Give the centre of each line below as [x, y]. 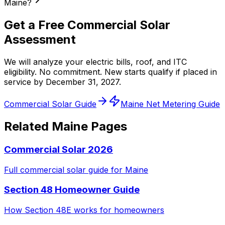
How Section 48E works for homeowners [84, 210]
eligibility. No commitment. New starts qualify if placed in [110, 72]
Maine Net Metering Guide [170, 104]
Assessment [40, 40]
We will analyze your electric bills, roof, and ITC [95, 62]
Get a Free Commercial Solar [87, 25]
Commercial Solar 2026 [59, 149]
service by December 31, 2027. [63, 82]
